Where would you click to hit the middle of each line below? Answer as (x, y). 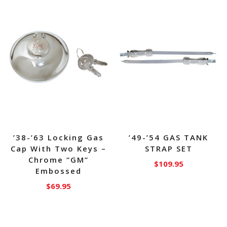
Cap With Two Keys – (58, 148)
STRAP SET (168, 148)
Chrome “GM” (58, 159)
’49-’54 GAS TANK (169, 137)
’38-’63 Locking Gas (58, 137)
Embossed (58, 171)
